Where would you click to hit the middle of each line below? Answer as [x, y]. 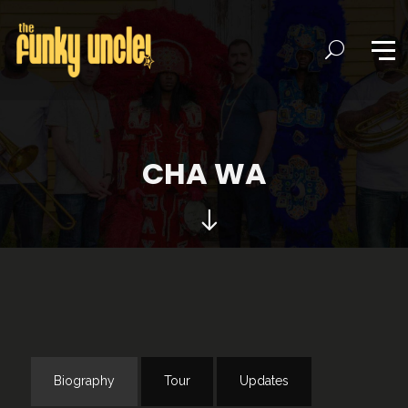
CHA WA [204, 173]
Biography [85, 381]
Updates [265, 381]
